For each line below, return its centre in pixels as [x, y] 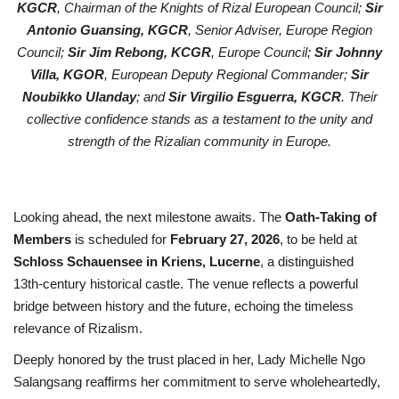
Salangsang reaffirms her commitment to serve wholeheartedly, [197, 381]
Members [42, 239]
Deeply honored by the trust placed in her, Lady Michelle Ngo [189, 359]
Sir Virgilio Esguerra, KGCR [254, 96]
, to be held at [318, 239]
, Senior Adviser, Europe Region [280, 29]
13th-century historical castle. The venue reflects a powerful [186, 283]
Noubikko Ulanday [79, 96]
